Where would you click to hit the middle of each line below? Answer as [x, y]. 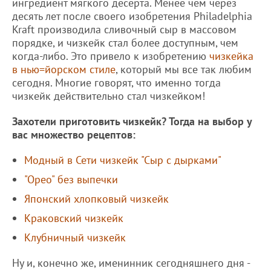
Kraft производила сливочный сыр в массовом [124, 29]
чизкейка [231, 56]
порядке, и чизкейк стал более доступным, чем [125, 42]
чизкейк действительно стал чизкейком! [109, 96]
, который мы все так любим [184, 69]
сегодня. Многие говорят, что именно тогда [116, 82]
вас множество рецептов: [74, 134]
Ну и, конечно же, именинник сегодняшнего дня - [131, 263]
